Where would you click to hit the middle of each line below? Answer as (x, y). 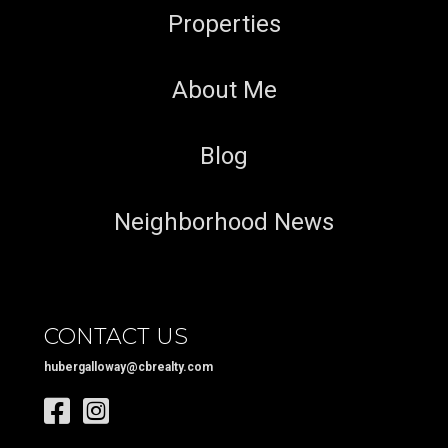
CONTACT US (116, 336)
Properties (224, 24)
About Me (224, 90)
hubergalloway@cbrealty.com (128, 367)
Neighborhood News (224, 222)
